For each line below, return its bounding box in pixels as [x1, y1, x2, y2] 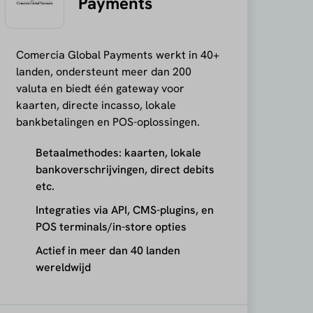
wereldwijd [35, 259, 91, 275]
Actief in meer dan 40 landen [35, 242, 180, 258]
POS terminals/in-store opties [35, 219, 187, 234]
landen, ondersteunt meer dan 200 [15, 64, 191, 79]
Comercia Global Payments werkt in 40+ [15, 47, 219, 62]
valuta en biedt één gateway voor [15, 80, 184, 96]
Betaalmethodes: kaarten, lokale [35, 145, 201, 160]
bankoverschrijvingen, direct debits [35, 161, 214, 177]
